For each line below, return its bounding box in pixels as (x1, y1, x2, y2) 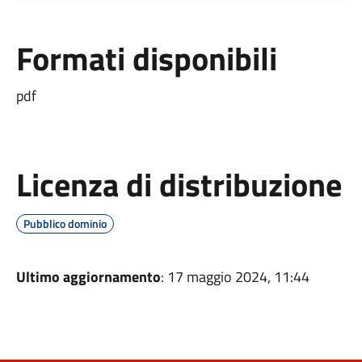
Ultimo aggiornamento (15, 266, 161, 288)
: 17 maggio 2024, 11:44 (160, 266, 309, 288)
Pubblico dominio (23, 215, 107, 232)
